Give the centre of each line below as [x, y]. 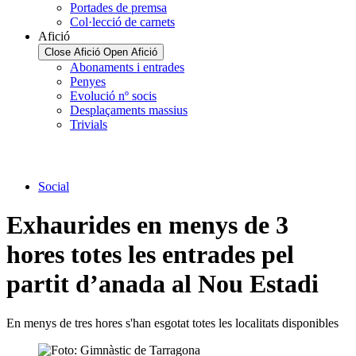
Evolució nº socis [113, 95]
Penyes [88, 81]
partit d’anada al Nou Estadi [163, 284]
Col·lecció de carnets [122, 21]
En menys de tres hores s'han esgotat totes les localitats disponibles [172, 323]
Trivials [89, 124]
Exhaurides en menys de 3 [147, 225]
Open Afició [130, 52]
